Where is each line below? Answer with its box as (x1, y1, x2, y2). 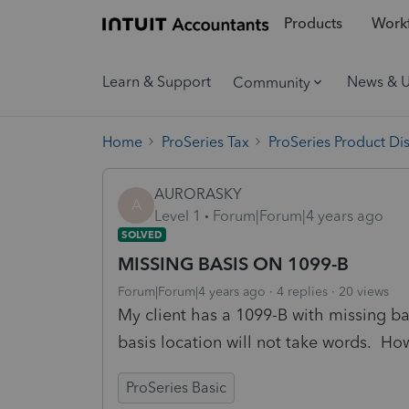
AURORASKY (154, 184, 242, 203)
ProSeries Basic (126, 378, 226, 396)
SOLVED (121, 227, 163, 241)
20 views (339, 283, 389, 299)
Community (233, 73, 310, 91)
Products (283, 15, 342, 33)
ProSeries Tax (162, 132, 249, 151)
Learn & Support (102, 73, 211, 90)
